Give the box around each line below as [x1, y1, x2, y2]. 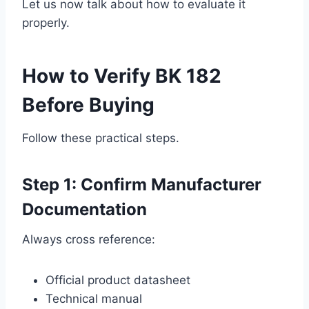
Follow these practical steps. [22, 131, 179, 146]
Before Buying [22, 93, 154, 117]
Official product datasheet [46, 273, 190, 288]
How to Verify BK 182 [22, 64, 221, 88]
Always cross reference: [22, 232, 155, 247]
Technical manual [46, 292, 142, 306]
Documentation [22, 199, 147, 220]
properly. [22, 16, 70, 30]
